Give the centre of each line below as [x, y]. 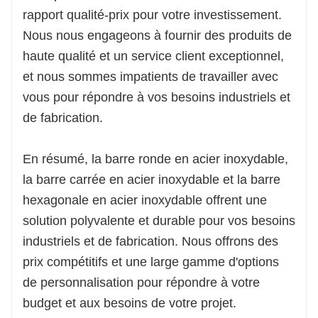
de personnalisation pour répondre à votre [141, 283]
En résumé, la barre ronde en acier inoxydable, [155, 159]
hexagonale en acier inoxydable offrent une [145, 201]
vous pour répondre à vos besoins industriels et [157, 98]
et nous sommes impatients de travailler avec [150, 77]
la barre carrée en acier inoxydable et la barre [152, 180]
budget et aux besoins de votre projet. [130, 303]
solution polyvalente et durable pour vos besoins [159, 221]
